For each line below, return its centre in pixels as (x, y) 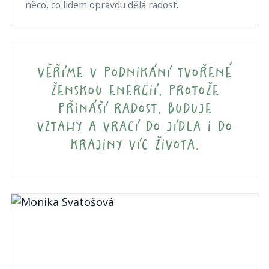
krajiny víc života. (134, 146)
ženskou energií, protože (134, 92)
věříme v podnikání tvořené (134, 74)
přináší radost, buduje (134, 110)
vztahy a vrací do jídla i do (134, 128)
